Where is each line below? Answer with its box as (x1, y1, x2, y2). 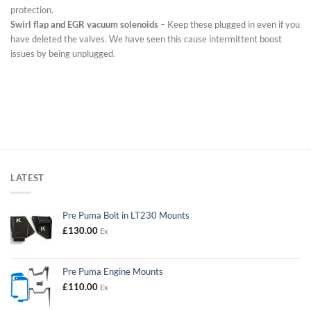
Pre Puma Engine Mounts (62, 266, 163, 278)
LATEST (10, 171, 44, 183)
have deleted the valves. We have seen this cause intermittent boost (10, 33, 282, 44)
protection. (10, 3, 53, 15)
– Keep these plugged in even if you (158, 18, 300, 30)
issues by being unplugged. (10, 47, 115, 59)
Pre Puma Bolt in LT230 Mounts (62, 210, 190, 221)
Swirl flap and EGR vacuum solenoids (10, 18, 158, 30)
